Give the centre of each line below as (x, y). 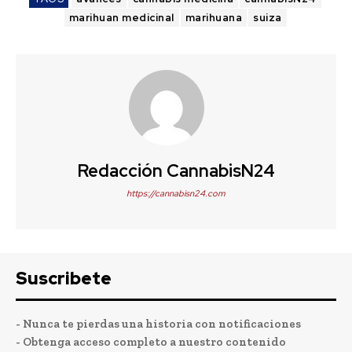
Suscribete (64, 278)
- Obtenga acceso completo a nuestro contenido (151, 341)
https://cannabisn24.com (176, 193)
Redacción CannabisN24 (176, 170)
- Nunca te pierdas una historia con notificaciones (158, 323)
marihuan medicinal (121, 17)
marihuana (213, 17)
